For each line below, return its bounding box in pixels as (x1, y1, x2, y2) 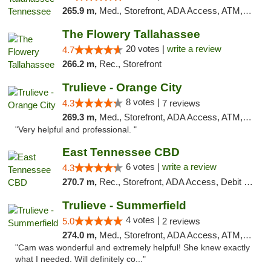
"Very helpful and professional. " (15, 125, 137, 134)
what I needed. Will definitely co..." (15, 255, 146, 264)
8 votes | (125, 97, 162, 107)
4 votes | (125, 215, 162, 225)
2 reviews (162, 216, 200, 226)
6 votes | (125, 162, 162, 172)
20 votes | (125, 44, 167, 54)
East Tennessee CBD (62, 146, 180, 158)
